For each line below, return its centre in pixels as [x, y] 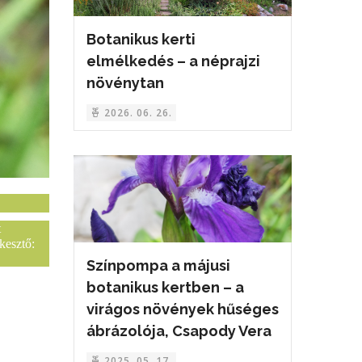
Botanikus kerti [141, 39]
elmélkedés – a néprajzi [173, 61]
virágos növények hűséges [183, 309]
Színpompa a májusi [158, 266]
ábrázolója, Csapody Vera [179, 331]
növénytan [125, 82]
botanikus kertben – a [165, 288]
